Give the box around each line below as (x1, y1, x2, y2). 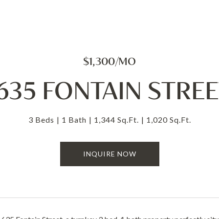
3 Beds (28, 115, 54, 124)
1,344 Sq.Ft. (93, 115, 139, 124)
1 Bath (61, 115, 87, 124)
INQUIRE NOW (83, 150, 136, 158)
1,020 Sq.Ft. (146, 115, 191, 124)
